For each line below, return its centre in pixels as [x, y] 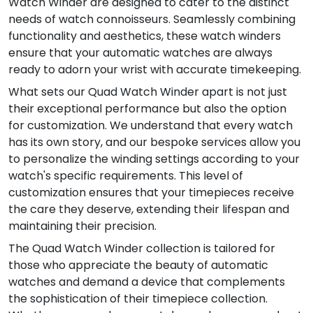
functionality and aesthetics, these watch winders [145, 36]
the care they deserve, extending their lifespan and [149, 210]
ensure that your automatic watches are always [140, 53]
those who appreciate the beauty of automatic [138, 265]
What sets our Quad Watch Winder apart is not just [148, 92]
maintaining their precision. [82, 226]
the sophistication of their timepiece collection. [138, 299]
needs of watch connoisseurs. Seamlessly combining [152, 20]
